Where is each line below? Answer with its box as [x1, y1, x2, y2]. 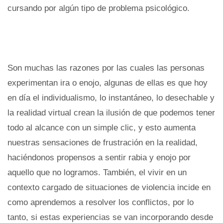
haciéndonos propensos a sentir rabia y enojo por [7, 152, 191, 162]
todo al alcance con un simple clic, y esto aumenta [7, 122, 196, 132]
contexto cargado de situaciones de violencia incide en [7, 182, 211, 192]
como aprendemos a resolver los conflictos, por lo [7, 197, 194, 207]
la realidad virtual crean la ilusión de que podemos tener [7, 108, 215, 117]
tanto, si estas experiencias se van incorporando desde [7, 212, 213, 222]
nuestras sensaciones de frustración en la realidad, [7, 137, 198, 147]
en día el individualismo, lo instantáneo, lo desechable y [7, 93, 215, 103]
